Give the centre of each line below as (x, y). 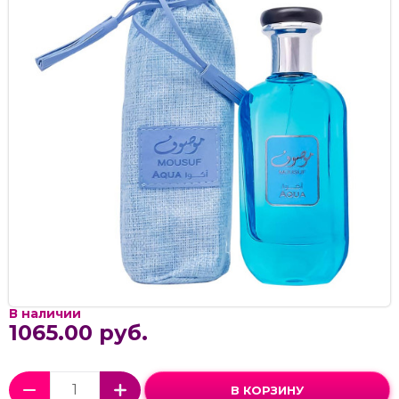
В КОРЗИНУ (267, 390)
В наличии (45, 313)
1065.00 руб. (78, 332)
